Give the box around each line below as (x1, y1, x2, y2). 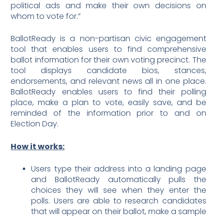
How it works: (11, 140, 65, 152)
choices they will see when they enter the (31, 185, 206, 196)
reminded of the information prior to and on (11, 108, 206, 119)
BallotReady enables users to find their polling (11, 86, 206, 98)
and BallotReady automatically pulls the (31, 174, 206, 186)
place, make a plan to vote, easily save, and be (11, 97, 206, 108)
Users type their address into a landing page (31, 163, 206, 175)
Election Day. (11, 118, 59, 130)
